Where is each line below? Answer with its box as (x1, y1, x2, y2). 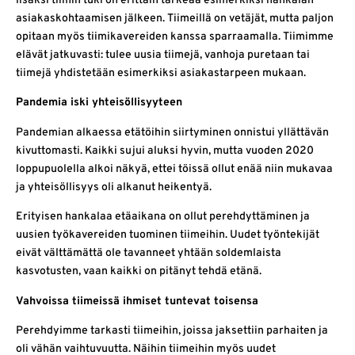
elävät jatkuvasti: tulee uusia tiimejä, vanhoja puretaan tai (16, 48, 310, 63)
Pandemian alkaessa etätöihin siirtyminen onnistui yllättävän (16, 125, 329, 139)
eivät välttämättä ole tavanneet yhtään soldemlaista (16, 246, 281, 261)
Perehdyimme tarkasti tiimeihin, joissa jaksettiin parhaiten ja (16, 324, 328, 338)
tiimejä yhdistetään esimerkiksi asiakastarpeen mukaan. (16, 67, 306, 81)
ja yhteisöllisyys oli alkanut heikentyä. (16, 180, 212, 194)
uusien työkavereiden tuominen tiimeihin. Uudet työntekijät (16, 228, 319, 242)
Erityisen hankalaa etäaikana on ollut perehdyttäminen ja (16, 210, 310, 224)
